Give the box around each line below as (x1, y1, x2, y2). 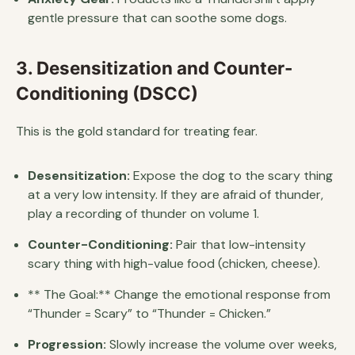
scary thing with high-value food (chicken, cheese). (28, 254, 320, 272)
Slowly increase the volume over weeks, (106, 335, 337, 353)
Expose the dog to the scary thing (130, 166, 333, 184)
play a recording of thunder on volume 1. (28, 204, 259, 222)
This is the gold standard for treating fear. (16, 122, 258, 139)
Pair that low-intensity (173, 235, 306, 253)
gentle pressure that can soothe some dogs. (28, 9, 287, 26)
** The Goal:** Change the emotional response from (28, 285, 330, 303)
